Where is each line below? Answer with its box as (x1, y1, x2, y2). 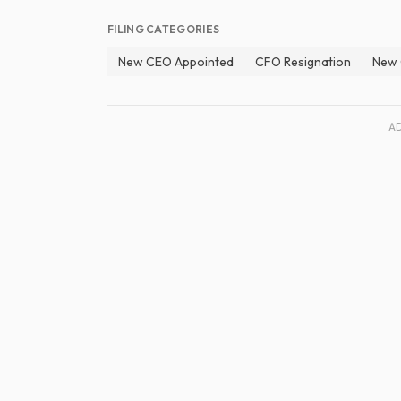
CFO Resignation (255, 54, 351, 70)
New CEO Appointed (118, 54, 234, 70)
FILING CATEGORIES (107, 22, 220, 36)
